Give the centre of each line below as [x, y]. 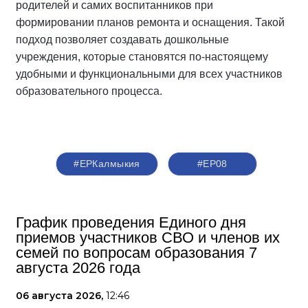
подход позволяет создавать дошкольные [122, 39]
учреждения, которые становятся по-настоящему [142, 56]
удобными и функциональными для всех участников [149, 74]
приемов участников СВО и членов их [148, 237]
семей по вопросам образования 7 [136, 252]
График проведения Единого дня [131, 222]
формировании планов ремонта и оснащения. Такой [150, 22]
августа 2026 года [78, 267]
